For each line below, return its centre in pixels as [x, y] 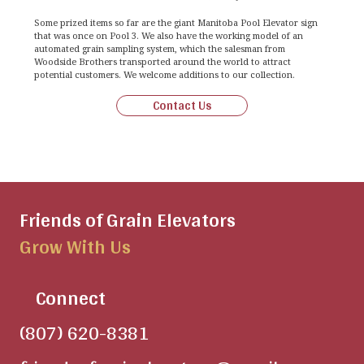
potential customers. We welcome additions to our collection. [165, 74]
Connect [71, 297]
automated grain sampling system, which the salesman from [160, 48]
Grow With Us [75, 246]
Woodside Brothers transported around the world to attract [163, 61]
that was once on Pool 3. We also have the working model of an [169, 35]
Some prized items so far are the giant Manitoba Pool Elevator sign [176, 22]
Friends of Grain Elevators [128, 219]
